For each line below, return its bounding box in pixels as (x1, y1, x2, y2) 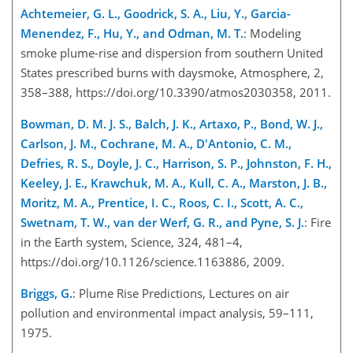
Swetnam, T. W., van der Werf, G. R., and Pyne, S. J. (20, 214, 304, 230)
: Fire (304, 214, 331, 230)
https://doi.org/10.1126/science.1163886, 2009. (20, 253, 284, 269)
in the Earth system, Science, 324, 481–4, (20, 233, 243, 250)
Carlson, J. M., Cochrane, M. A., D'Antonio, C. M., (20, 135, 292, 151)
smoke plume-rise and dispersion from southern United (20, 44, 323, 61)
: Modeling (243, 24, 301, 41)
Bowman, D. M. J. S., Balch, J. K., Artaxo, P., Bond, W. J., (20, 115, 323, 132)
